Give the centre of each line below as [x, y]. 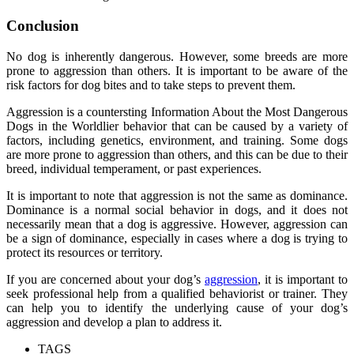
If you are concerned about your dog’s [105, 279]
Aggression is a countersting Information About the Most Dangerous [177, 111]
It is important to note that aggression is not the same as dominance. [177, 195]
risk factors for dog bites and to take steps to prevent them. [151, 85]
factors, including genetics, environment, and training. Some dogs [177, 140]
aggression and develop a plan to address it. [114, 322]
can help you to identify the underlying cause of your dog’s [177, 307]
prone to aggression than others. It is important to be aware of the [177, 70]
